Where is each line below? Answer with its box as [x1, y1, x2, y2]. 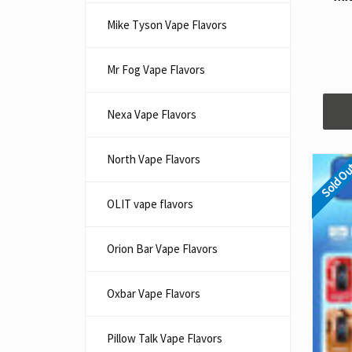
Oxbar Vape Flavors [107, 286, 200, 301]
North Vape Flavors [107, 152, 200, 167]
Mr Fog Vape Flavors [107, 62, 205, 77]
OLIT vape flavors [107, 196, 193, 211]
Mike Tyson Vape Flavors [107, 17, 227, 32]
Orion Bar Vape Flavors [107, 241, 218, 256]
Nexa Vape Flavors [107, 107, 196, 122]
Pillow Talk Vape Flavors [107, 331, 222, 346]
